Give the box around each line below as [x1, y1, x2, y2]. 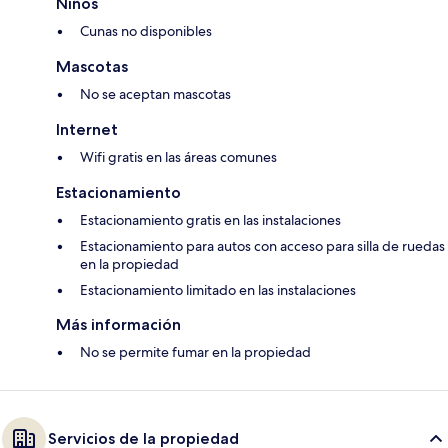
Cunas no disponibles [80, 22, 212, 41]
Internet [56, 120, 118, 140]
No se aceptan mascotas [80, 85, 231, 104]
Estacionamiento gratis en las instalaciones [80, 211, 341, 230]
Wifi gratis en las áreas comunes [80, 148, 277, 167]
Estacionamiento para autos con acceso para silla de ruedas [80, 237, 445, 256]
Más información [56, 315, 181, 335]
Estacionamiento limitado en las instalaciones [80, 281, 356, 300]
